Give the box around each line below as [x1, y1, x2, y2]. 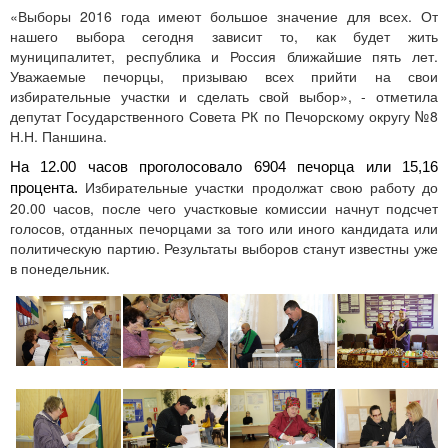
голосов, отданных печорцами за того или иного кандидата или [10, 218, 438, 238]
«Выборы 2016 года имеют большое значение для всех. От [10, 6, 438, 26]
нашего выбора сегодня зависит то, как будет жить [10, 26, 438, 46]
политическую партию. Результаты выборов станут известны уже [10, 238, 438, 258]
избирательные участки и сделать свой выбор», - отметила [10, 86, 438, 106]
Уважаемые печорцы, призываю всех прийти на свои [10, 66, 438, 86]
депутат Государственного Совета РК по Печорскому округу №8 [10, 106, 438, 126]
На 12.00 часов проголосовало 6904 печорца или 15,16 [10, 158, 438, 175]
